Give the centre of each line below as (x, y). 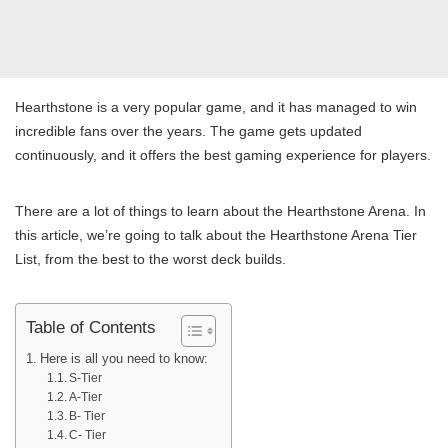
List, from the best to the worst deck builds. (150, 259)
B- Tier (86, 416)
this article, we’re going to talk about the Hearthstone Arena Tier (216, 235)
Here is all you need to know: (123, 359)
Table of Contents (91, 326)
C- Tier (87, 435)
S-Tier (85, 378)
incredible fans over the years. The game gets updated (188, 131)
